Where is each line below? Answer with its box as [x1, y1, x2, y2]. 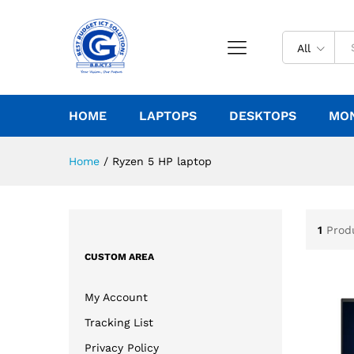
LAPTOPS [139, 108, 197, 123]
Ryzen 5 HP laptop [112, 155, 212, 168]
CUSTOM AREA [85, 250, 154, 262]
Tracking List [85, 315, 153, 329]
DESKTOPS [229, 108, 296, 123]
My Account [85, 290, 148, 303]
